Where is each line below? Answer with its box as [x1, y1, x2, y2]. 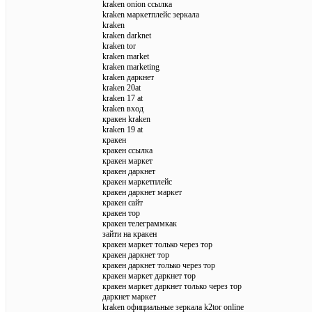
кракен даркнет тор [102, 249, 169, 260]
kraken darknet [102, 30, 151, 40]
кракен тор [102, 208, 140, 218]
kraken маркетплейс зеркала [102, 9, 199, 19]
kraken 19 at [102, 124, 143, 134]
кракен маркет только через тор [102, 239, 212, 249]
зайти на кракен [102, 228, 157, 239]
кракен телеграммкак [102, 218, 177, 228]
